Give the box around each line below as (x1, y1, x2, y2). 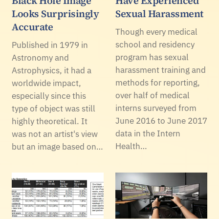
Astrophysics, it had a (12, 65, 91, 76)
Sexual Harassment (115, 7, 203, 21)
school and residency (115, 39, 195, 50)
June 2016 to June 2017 (115, 115, 207, 127)
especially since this (12, 90, 86, 102)
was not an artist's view (12, 129, 98, 140)
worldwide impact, (12, 78, 81, 89)
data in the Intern (115, 128, 180, 139)
